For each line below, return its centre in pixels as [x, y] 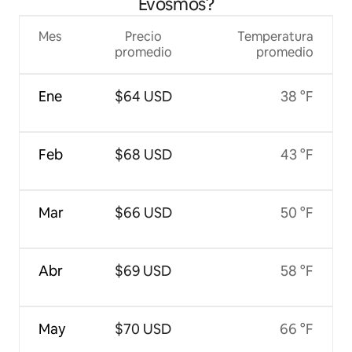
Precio [143, 36]
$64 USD [143, 96]
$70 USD [143, 328]
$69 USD [143, 270]
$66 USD [143, 212]
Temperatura [275, 36]
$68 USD [143, 154]
